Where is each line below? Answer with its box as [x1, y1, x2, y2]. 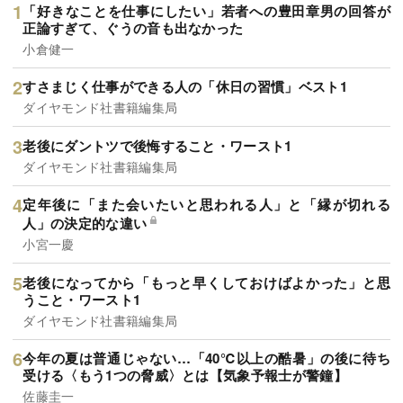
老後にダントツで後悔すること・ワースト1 [22, 135, 292, 156]
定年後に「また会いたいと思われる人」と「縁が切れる [22, 194, 390, 215]
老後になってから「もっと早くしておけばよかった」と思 [22, 272, 390, 292]
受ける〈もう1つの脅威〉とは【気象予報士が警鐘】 [22, 365, 348, 386]
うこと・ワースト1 [22, 289, 141, 309]
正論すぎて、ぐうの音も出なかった [22, 17, 244, 38]
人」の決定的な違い [22, 213, 148, 234]
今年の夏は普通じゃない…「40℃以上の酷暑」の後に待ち [22, 348, 390, 369]
